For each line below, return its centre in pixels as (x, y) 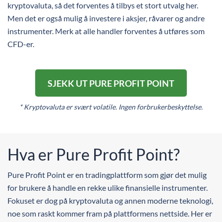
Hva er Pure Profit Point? (95, 154)
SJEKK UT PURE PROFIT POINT (111, 83)
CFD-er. (21, 44)
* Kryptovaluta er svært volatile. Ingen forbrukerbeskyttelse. (111, 107)
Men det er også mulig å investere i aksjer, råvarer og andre (106, 18)
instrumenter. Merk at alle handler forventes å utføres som (106, 31)
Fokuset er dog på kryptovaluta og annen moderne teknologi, (110, 200)
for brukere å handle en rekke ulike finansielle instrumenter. (108, 188)
